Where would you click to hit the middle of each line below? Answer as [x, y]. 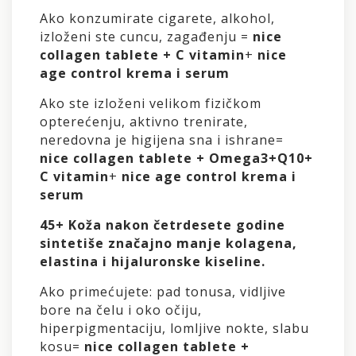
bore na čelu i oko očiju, [121, 310]
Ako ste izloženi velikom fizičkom [151, 103]
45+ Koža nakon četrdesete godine [163, 224]
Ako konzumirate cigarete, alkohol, [157, 18]
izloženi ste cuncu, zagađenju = [146, 36]
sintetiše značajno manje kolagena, [168, 243]
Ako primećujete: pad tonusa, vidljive [163, 291]
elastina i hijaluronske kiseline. [153, 261]
